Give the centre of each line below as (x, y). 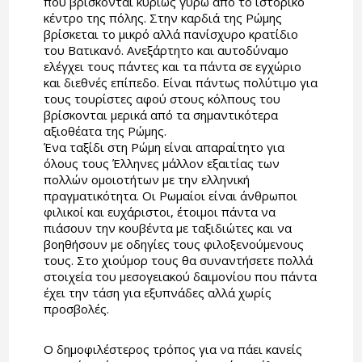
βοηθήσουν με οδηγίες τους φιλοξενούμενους (173, 244)
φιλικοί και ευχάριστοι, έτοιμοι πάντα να (159, 212)
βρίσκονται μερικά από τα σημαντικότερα (160, 115)
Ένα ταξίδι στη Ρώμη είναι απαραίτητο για (164, 147)
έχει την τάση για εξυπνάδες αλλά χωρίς (157, 293)
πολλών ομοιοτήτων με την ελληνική (146, 180)
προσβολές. (76, 309)
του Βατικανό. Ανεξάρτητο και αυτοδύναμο (166, 51)
